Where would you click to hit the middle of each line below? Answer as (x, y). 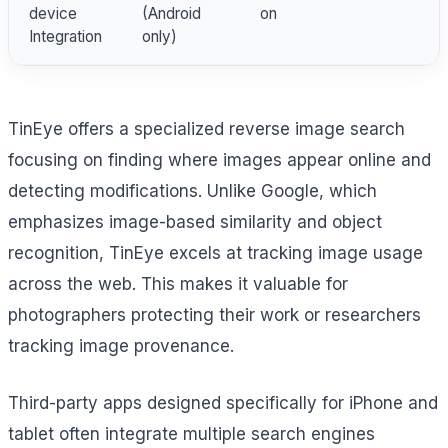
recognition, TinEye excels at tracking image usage (215, 252)
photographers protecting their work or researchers (214, 314)
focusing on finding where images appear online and (219, 159)
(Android (171, 13)
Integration (65, 36)
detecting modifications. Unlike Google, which (192, 190)
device (53, 13)
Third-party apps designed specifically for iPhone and (223, 402)
